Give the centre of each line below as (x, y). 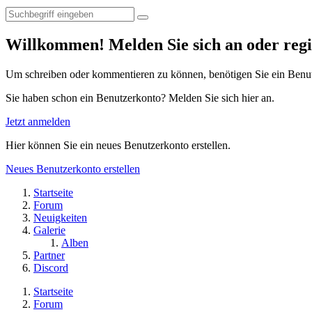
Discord (51, 267)
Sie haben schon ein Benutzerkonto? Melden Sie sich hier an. (140, 97)
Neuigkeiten (60, 217)
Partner (49, 255)
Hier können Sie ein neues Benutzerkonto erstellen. (118, 145)
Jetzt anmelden (38, 121)
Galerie (49, 230)
